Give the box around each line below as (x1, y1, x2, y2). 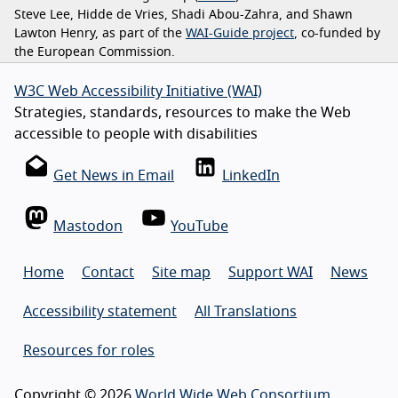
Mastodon (53, 219, 123, 235)
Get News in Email (53, 169, 174, 184)
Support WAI (228, 266, 313, 281)
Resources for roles (23, 344, 155, 359)
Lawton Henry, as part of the (14, 28, 186, 41)
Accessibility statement (23, 305, 177, 320)
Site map (152, 266, 211, 281)
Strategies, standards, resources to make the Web (14, 106, 351, 121)
